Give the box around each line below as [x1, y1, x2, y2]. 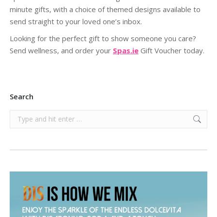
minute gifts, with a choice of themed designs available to [10, 4, 201, 14]
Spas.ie [113, 46, 139, 55]
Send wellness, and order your [10, 46, 113, 55]
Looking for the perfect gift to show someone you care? [10, 33, 196, 43]
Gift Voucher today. [139, 46, 204, 55]
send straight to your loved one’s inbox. [10, 16, 142, 26]
